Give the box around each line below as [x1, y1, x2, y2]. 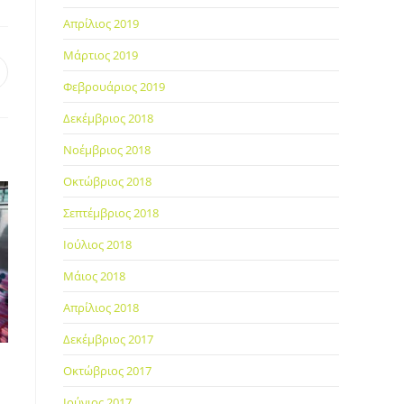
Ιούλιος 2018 [63, 236, 132, 252]
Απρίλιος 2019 [63, 15, 139, 32]
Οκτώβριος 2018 [63, 173, 151, 189]
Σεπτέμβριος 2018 [63, 205, 159, 221]
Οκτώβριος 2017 [63, 363, 151, 379]
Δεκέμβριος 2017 [63, 331, 153, 347]
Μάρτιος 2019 [63, 47, 138, 63]
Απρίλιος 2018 [63, 299, 139, 316]
